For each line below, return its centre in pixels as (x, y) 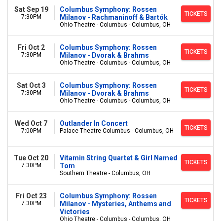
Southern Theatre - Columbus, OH (105, 173)
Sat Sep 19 (31, 9)
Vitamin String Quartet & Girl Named (119, 158)
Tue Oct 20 (31, 158)
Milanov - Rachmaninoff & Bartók (114, 17)
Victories (75, 212)
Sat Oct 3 (31, 85)
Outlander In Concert (94, 123)
